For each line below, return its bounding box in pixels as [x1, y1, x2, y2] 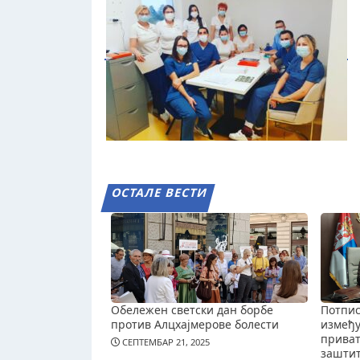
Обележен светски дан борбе [111, 301, 273, 317]
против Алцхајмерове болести [111, 316, 279, 332]
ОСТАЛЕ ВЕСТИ [109, 185, 210, 201]
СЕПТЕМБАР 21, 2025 [120, 336, 210, 349]
